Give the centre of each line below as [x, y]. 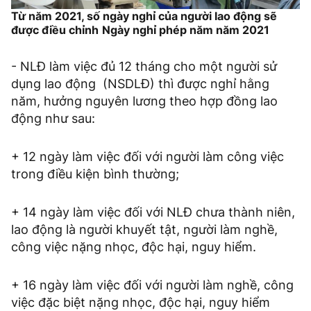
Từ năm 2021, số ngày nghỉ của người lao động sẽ [144, 16]
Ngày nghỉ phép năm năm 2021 [186, 30]
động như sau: [53, 119]
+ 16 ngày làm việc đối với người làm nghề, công [152, 285]
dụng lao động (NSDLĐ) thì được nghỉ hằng [140, 84]
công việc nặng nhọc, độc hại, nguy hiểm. [134, 247]
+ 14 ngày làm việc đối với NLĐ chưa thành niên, [153, 212]
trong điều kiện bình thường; [95, 174]
